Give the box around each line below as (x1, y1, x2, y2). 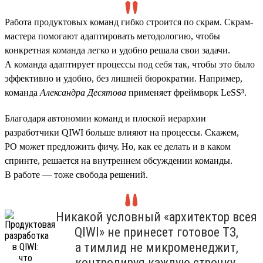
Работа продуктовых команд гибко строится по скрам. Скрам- (5, 16, 253, 27)
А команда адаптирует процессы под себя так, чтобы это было (5, 59, 255, 69)
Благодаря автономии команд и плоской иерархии (5, 113, 206, 123)
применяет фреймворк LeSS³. (126, 87, 247, 97)
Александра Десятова (40, 87, 126, 97)
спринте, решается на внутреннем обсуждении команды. (5, 155, 232, 166)
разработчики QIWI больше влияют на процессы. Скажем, (5, 127, 239, 137)
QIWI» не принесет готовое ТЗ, (75, 224, 238, 240)
